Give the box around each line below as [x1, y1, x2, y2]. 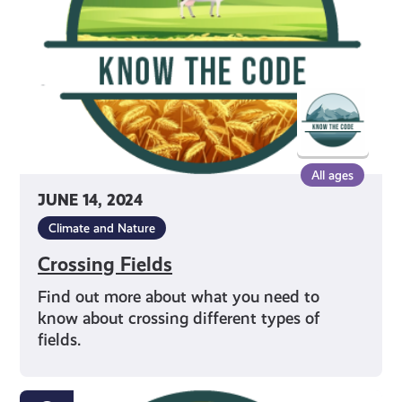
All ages [310, 168, 354, 183]
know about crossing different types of [38, 309, 320, 328]
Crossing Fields [38, 253, 173, 276]
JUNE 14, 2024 [38, 191, 144, 211]
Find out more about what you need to [38, 287, 320, 307]
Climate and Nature [48, 221, 156, 236]
